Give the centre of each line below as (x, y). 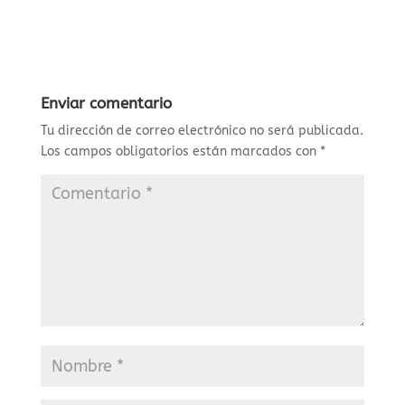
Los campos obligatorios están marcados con (180, 152)
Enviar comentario (106, 104)
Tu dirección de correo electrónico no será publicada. (202, 131)
